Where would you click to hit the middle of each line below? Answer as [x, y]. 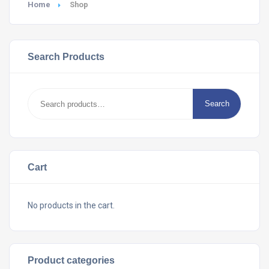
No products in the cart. [71, 205]
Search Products [66, 56]
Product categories [71, 260]
